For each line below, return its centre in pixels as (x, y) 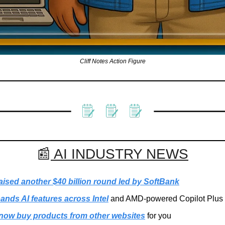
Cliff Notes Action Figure (113, 61)
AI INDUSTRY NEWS (120, 154)
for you (158, 216)
